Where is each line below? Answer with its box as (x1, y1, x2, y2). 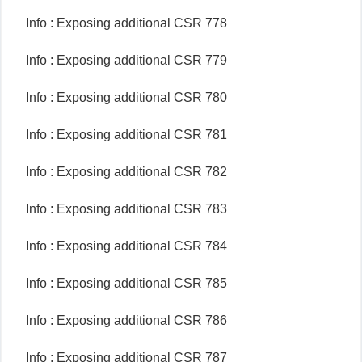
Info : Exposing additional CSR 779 (26, 53, 227, 67)
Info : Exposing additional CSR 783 (26, 202, 227, 216)
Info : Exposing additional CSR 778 (26, 16, 227, 30)
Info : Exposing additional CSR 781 (26, 128, 227, 141)
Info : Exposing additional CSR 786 (26, 314, 227, 327)
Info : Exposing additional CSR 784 (26, 239, 227, 253)
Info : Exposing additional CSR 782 (26, 165, 227, 179)
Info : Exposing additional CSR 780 (26, 90, 227, 104)
